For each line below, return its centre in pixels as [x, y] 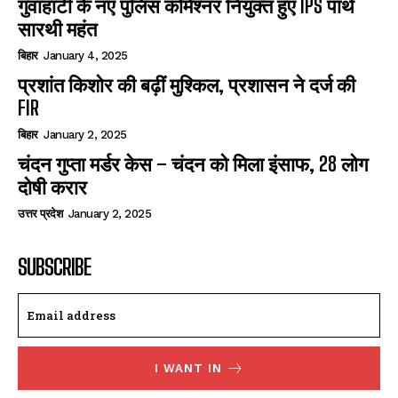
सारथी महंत [57, 29]
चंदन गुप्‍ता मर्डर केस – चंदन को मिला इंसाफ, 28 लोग [193, 164]
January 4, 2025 [86, 56]
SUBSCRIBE [54, 267]
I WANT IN [188, 369]
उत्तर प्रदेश [40, 214]
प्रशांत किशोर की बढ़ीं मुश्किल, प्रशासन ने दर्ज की [187, 85]
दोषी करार [52, 187]
